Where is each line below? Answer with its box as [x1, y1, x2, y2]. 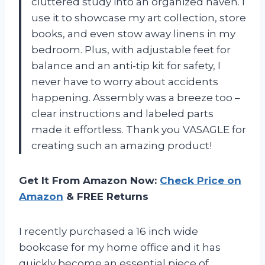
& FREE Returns [63, 190, 148, 202]
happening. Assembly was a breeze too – [31, 91, 240, 104]
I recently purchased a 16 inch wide [19, 225, 198, 237]
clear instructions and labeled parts [31, 107, 214, 119]
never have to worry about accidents [31, 75, 218, 88]
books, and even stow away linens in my [31, 27, 235, 40]
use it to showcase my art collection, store [31, 11, 246, 24]
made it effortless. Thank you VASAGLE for [31, 123, 246, 135]
